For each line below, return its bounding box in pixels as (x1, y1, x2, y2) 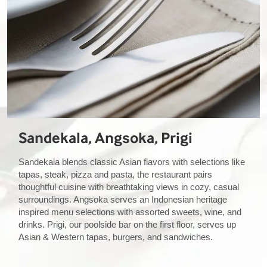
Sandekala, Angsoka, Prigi (18, 129, 193, 147)
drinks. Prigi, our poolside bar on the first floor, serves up (18, 219, 236, 230)
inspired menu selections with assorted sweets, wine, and (18, 207, 241, 218)
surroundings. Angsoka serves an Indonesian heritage (18, 194, 227, 205)
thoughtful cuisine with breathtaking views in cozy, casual (18, 182, 239, 193)
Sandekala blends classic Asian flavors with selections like (18, 157, 245, 167)
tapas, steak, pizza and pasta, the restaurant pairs (18, 169, 212, 180)
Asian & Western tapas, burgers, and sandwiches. (18, 232, 213, 243)
